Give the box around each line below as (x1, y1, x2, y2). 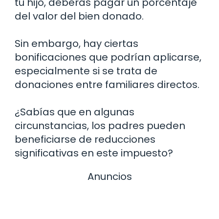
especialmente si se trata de (15, 64, 157, 78)
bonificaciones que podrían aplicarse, (15, 50, 201, 65)
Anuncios (87, 170, 132, 184)
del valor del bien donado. (15, 9, 144, 23)
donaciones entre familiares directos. (15, 78, 199, 92)
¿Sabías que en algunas (15, 105, 134, 119)
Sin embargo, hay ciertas (15, 37, 138, 51)
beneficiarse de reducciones (15, 132, 155, 147)
